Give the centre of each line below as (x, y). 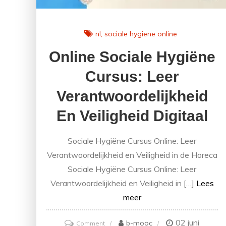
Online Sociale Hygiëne (132, 57)
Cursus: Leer (132, 77)
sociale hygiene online (141, 34)
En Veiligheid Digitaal (132, 116)
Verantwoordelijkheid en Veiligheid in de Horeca (132, 155)
